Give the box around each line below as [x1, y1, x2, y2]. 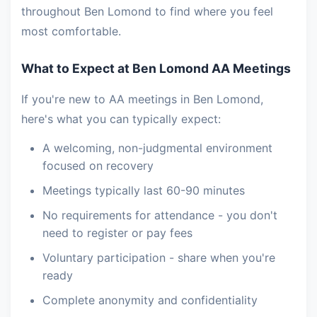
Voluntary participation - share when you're [42, 250, 275, 265]
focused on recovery [42, 158, 154, 173]
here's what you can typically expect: [21, 112, 221, 126]
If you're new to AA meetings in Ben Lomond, [21, 92, 263, 106]
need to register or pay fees [42, 226, 192, 240]
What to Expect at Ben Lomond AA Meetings [21, 61, 291, 76]
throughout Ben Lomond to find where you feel [21, 4, 273, 18]
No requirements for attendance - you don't [42, 208, 277, 222]
